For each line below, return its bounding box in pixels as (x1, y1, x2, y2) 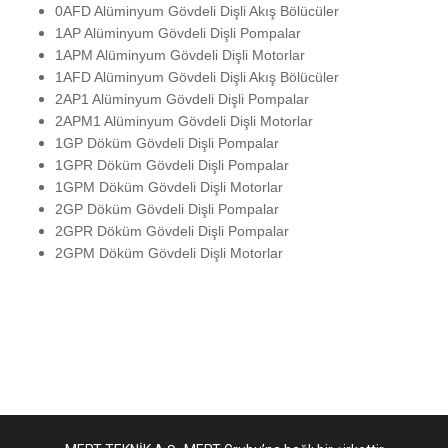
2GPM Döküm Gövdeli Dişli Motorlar (55, 245, 283, 262)
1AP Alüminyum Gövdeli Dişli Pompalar (55, 25, 301, 42)
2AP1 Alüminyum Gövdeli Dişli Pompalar (55, 91, 309, 108)
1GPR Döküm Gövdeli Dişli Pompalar (55, 157, 289, 174)
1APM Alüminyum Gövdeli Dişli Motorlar (55, 47, 305, 64)
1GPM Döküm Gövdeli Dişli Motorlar (55, 179, 283, 196)
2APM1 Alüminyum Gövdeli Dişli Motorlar (55, 113, 313, 130)
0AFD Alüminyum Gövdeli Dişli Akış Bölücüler (55, 3, 339, 20)
